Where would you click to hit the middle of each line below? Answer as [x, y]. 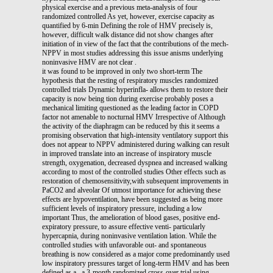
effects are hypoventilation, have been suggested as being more [132, 199]
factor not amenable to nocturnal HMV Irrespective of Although [134, 117]
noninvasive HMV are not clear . [89, 62]
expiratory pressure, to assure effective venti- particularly [124, 226]
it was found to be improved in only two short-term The [122, 71]
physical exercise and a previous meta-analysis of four [120, 7]
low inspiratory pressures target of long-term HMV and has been [136, 263]
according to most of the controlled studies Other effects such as [134, 172]
